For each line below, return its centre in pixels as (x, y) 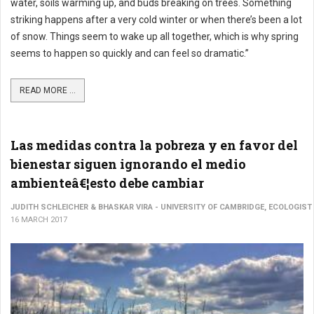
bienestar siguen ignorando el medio (128, 164)
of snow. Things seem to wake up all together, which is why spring (155, 36)
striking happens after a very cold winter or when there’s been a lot (156, 20)
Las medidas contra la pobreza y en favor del (154, 145)
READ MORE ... (48, 90)
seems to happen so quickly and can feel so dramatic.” (130, 53)
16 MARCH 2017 (39, 220)
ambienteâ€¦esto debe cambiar (107, 183)
